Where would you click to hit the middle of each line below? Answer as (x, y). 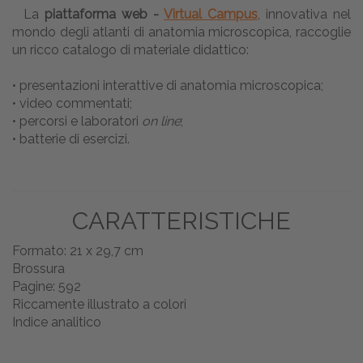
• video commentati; (72, 104)
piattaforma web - (104, 15)
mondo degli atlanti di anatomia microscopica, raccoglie (181, 32)
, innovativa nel (304, 15)
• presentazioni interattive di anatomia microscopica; (168, 86)
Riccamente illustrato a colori (99, 305)
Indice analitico (57, 322)
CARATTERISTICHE (181, 221)
